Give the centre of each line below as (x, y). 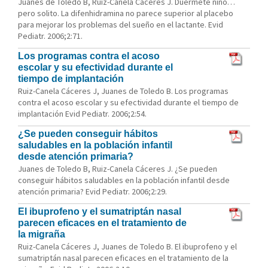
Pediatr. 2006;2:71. (50, 36)
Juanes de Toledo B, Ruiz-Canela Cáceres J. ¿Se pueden (118, 169)
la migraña (42, 234)
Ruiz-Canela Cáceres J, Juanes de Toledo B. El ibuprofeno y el (127, 246)
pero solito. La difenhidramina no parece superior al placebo (126, 13)
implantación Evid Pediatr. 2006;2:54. (82, 114)
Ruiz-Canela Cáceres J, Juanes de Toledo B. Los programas (123, 91)
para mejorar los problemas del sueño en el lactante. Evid (121, 25)
